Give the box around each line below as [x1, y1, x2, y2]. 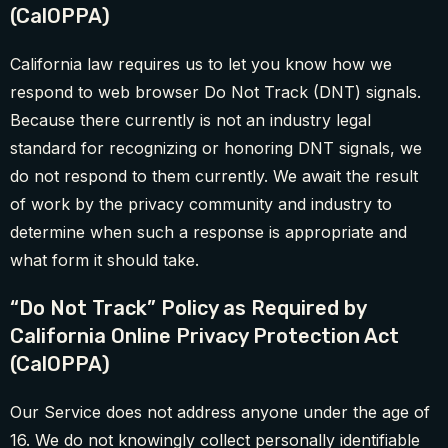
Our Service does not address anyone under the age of [10, 402, 430, 423]
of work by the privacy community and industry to [10, 194, 392, 215]
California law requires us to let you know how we [10, 54, 392, 75]
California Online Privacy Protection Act [10, 324, 399, 349]
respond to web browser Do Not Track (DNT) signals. [10, 82, 421, 103]
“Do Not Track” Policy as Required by [10, 296, 366, 321]
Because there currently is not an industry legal [10, 110, 371, 131]
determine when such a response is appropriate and [10, 222, 407, 243]
